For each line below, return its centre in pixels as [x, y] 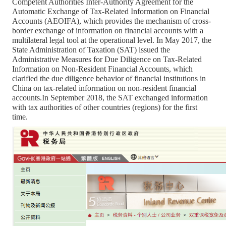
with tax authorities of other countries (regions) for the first [105, 107]
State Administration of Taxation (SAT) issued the [91, 49]
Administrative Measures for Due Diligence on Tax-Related [107, 59]
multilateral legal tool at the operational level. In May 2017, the [112, 40]
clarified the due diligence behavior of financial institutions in [109, 78]
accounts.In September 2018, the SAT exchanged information [110, 97]
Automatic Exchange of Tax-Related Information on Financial [111, 11]
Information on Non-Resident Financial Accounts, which [102, 69]
